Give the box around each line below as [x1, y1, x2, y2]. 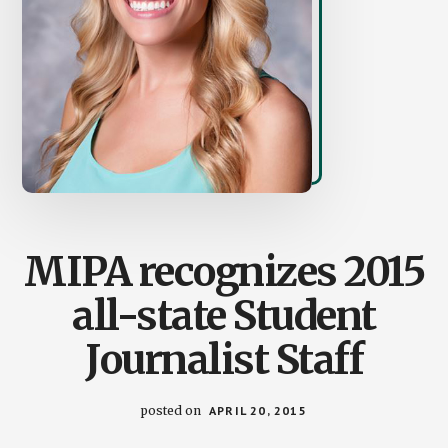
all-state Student [72, 291, 376, 342]
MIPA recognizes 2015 [24, 247, 424, 298]
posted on [141, 403, 205, 419]
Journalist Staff [85, 335, 363, 386]
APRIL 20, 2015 [209, 403, 307, 419]
